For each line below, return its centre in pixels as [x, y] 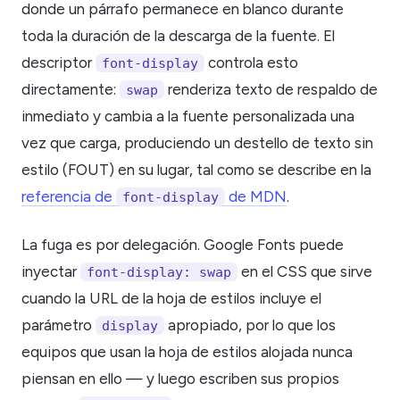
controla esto [251, 62]
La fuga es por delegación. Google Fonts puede [183, 244]
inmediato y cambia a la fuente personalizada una [188, 116]
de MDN [256, 196]
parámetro [58, 325]
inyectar [51, 271]
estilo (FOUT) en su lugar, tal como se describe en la [196, 169]
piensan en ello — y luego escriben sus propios [180, 378]
